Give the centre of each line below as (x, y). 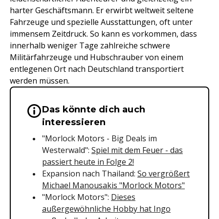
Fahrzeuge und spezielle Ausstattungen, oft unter (101, 22)
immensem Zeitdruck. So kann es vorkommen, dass (103, 34)
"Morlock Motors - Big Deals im (99, 138)
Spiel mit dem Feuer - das (137, 150)
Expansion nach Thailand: (90, 174)
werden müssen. (40, 81)
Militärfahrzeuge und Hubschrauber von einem (97, 57)
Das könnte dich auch (94, 109)
